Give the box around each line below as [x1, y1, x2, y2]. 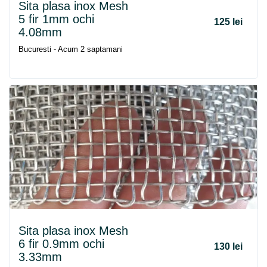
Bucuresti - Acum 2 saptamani [18, 45, 123, 54]
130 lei [214, 241, 243, 252]
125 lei [214, 17, 243, 27]
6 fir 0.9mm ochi [18, 237, 104, 250]
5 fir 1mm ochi [18, 13, 94, 26]
